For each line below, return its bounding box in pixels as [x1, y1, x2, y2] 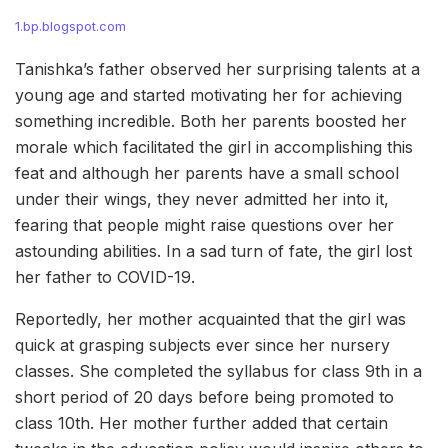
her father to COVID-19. [15, 266, 195, 287]
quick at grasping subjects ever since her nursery [15, 334, 390, 355]
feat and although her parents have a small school [15, 162, 399, 183]
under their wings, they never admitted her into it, [15, 188, 389, 209]
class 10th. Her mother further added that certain [15, 412, 388, 433]
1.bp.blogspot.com [15, 18, 126, 34]
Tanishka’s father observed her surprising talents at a [15, 58, 420, 79]
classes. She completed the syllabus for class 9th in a [15, 360, 422, 381]
